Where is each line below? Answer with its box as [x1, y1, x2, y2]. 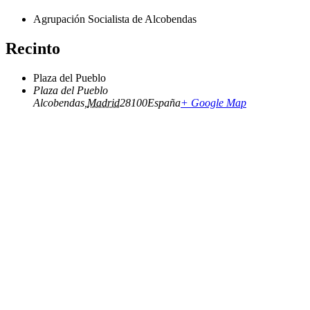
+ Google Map [181, 97, 246, 109]
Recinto [6, 39, 60, 58]
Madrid [87, 97, 120, 109]
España [147, 97, 181, 109]
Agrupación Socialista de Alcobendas [33, 13, 197, 26]
